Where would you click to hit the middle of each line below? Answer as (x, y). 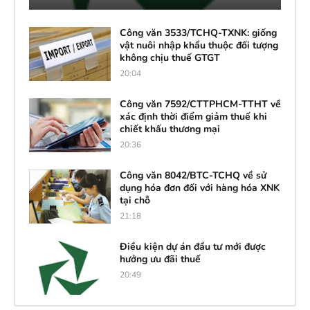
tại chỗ (135, 200)
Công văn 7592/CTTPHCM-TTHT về (200, 104)
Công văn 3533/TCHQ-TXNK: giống (198, 33)
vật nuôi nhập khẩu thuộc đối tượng (199, 45)
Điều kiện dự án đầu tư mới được (192, 246)
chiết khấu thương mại (170, 129)
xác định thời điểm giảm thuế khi (193, 116)
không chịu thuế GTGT (170, 57)
